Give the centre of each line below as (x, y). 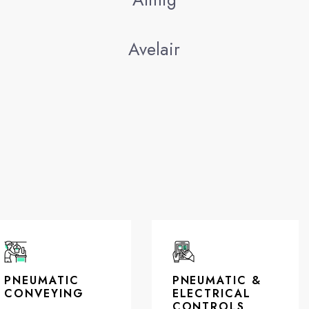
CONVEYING (44, 293)
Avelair (154, 49)
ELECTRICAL (211, 293)
